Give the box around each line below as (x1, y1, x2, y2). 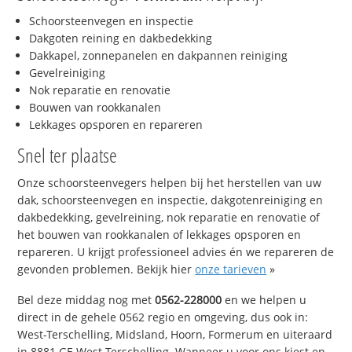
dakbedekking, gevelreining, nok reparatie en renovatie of (17, 209, 321, 225)
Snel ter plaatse (17, 141, 118, 168)
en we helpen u (222, 291, 307, 307)
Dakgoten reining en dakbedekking (29, 30, 213, 46)
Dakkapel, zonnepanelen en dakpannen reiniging (29, 47, 288, 63)
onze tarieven (195, 261, 267, 277)
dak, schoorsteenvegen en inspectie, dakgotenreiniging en (17, 192, 324, 207)
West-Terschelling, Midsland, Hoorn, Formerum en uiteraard (17, 326, 333, 342)
